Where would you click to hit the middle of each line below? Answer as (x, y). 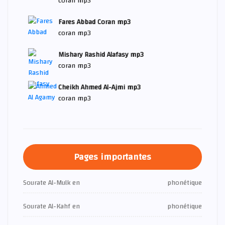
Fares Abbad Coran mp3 (94, 22)
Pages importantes (113, 157)
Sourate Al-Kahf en (51, 206)
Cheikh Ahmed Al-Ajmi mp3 (99, 87)
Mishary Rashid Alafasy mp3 (101, 54)
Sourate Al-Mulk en (51, 183)
